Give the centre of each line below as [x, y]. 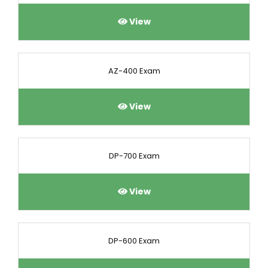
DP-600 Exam [134, 241]
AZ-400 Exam [134, 71]
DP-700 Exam [134, 156]
